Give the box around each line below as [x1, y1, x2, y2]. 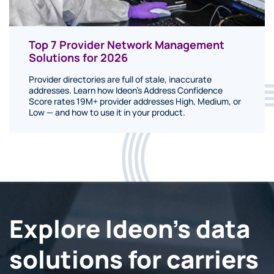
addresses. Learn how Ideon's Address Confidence [29, 84, 223, 96]
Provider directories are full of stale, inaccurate [29, 73, 212, 85]
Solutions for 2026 [29, 50, 128, 65]
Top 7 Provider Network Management [29, 37, 224, 52]
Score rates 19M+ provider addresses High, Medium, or [29, 95, 241, 107]
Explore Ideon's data [9, 212, 250, 245]
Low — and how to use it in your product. [29, 106, 185, 118]
